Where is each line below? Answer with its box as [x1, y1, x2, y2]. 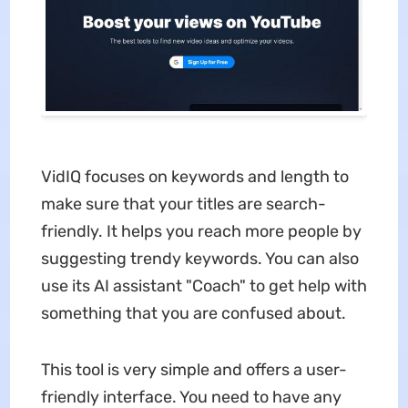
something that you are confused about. [40, 303, 346, 324]
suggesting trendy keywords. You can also [40, 249, 359, 270]
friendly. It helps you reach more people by [40, 221, 362, 242]
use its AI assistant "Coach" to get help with [40, 276, 367, 297]
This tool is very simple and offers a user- [40, 360, 347, 381]
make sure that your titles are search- [40, 194, 326, 215]
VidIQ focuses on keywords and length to [40, 167, 349, 188]
